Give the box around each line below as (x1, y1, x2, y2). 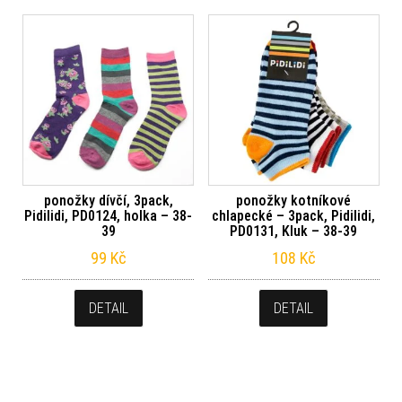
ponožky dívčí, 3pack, (43, 191, 173, 209)
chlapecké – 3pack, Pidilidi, (212, 206, 376, 224)
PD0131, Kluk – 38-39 (230, 222, 358, 240)
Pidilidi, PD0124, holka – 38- (24, 206, 193, 224)
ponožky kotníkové (236, 191, 352, 209)
